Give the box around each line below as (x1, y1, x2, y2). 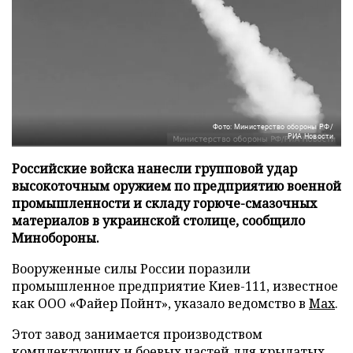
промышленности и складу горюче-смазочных (12, 194, 317, 212)
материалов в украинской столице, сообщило (12, 211, 305, 229)
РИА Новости (287, 132, 333, 140)
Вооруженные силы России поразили (12, 259, 251, 277)
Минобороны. (12, 229, 99, 247)
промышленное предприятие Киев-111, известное (12, 277, 338, 295)
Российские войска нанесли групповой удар (12, 159, 297, 177)
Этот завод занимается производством (12, 325, 262, 343)
